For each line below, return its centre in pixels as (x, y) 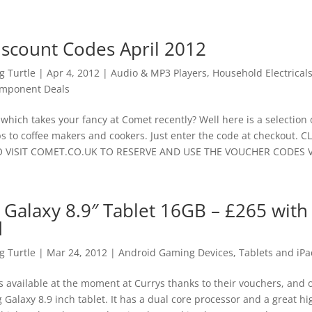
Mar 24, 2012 (77, 252)
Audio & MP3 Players (158, 73)
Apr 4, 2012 (73, 73)
